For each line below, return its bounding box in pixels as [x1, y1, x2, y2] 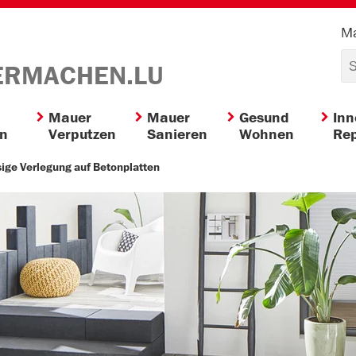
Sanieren [146, 125, 207, 144]
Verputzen [48, 125, 117, 144]
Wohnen [238, 125, 294, 144]
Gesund [238, 108, 289, 127]
